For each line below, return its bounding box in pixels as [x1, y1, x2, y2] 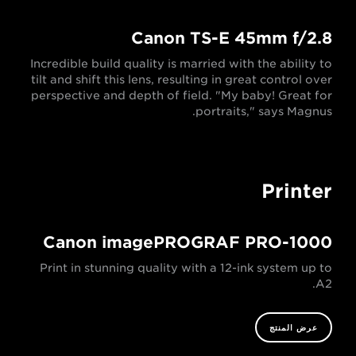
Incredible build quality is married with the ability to [30, 57, 332, 71]
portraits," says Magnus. [195, 105, 332, 118]
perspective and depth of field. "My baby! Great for [31, 89, 332, 103]
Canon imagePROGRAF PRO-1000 [43, 233, 332, 253]
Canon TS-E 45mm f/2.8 [131, 29, 332, 48]
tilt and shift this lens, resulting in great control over [31, 73, 332, 87]
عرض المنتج [269, 323, 318, 333]
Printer [261, 180, 332, 203]
